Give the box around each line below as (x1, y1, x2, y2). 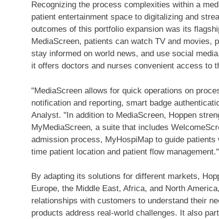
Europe (31, 184, 57, 193)
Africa (123, 184, 145, 193)
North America (165, 184, 218, 193)
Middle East (76, 184, 119, 193)
